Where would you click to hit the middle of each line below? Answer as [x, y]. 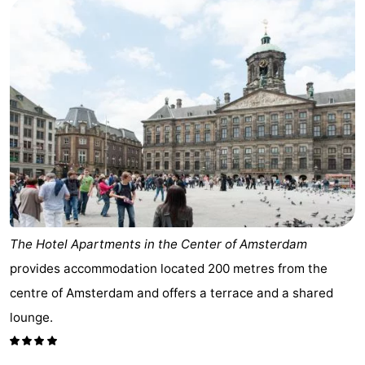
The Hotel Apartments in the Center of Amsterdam [158, 244]
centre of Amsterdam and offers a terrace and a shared [172, 292]
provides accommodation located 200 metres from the [169, 268]
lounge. [31, 317]
